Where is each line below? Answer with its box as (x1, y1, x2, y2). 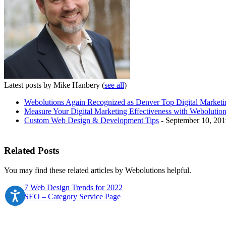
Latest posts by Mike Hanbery (4, 80, 102, 89)
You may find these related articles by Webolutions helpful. (4, 165, 191, 175)
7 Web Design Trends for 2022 (24, 183, 123, 192)
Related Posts (4, 145, 59, 156)
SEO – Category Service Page (24, 192, 121, 201)
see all (104, 80, 124, 89)
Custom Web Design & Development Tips (24, 116, 159, 125)
